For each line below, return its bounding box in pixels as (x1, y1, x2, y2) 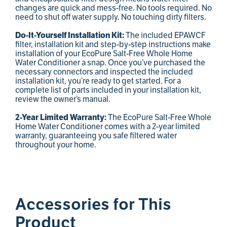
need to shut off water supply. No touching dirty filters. (15, 12, 206, 23)
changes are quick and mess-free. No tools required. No (15, 3, 212, 14)
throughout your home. (15, 140, 96, 150)
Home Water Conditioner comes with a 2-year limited (15, 122, 200, 132)
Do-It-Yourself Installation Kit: (15, 30, 126, 41)
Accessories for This (15, 194, 171, 215)
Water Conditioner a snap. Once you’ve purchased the (15, 58, 205, 68)
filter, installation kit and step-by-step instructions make (15, 40, 211, 50)
